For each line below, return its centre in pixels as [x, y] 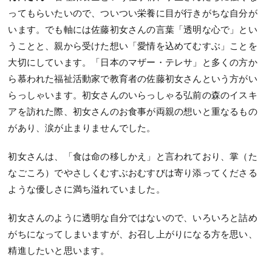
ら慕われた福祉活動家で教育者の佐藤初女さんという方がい [133, 78]
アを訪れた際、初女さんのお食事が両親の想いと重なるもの [133, 111]
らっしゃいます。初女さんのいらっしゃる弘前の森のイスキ [133, 94]
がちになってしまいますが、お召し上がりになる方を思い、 [133, 233]
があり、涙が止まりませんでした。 [82, 127]
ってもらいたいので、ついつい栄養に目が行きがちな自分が [133, 12]
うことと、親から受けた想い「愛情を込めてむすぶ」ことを [133, 45]
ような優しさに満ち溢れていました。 [87, 189]
